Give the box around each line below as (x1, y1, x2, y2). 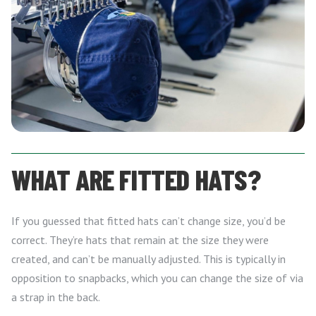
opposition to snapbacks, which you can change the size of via (11, 271, 303, 286)
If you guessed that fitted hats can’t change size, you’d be (11, 214, 286, 229)
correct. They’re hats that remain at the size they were (11, 233, 269, 248)
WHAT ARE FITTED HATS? (11, 162, 261, 197)
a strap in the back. (11, 290, 100, 305)
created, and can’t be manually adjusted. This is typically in (11, 252, 286, 267)
